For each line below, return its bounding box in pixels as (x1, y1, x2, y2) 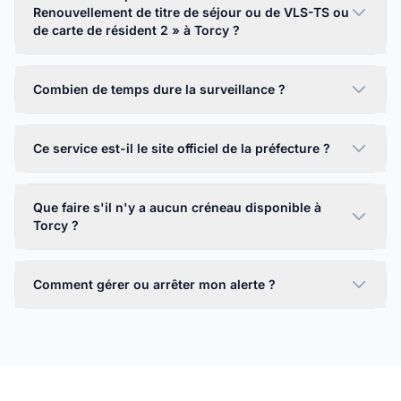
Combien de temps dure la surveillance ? (33, 81, 286, 97)
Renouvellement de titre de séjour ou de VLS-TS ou (33, 4, 350, 20)
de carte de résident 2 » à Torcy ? (33, 22, 240, 38)
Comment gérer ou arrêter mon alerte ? (33, 277, 276, 292)
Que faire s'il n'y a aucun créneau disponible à (33, 200, 321, 215)
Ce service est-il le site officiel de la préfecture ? (33, 141, 330, 156)
